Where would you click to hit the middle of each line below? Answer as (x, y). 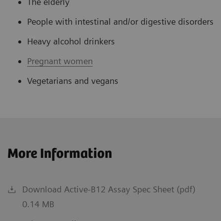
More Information (60, 154)
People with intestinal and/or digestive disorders (120, 21)
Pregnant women (60, 61)
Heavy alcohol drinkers (71, 41)
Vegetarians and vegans (73, 80)
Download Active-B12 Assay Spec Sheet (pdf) (109, 189)
